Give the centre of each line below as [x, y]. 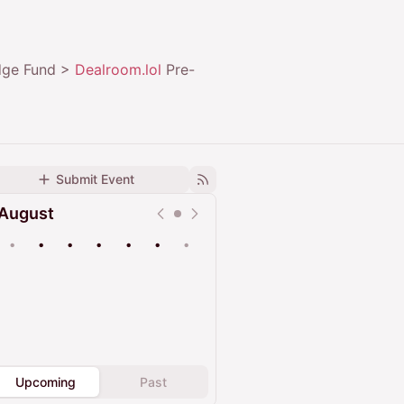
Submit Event [95, 179]
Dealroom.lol [118, 70]
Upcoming [46, 382]
